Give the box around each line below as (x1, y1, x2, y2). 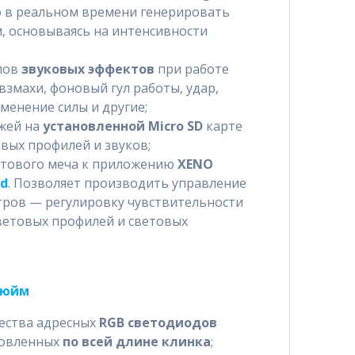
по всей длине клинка (62, 332, 211, 350)
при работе (154, 59, 229, 78)
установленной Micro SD (42, 116, 203, 135)
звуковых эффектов (21, 59, 155, 78)
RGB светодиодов (98, 313, 217, 331)
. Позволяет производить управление (7, 174, 246, 192)
